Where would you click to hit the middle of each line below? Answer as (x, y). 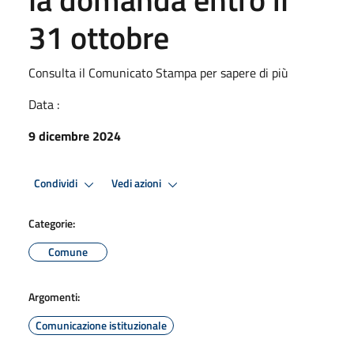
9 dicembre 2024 (75, 136)
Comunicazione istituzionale (101, 325)
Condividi (57, 184)
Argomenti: (54, 296)
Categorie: (52, 223)
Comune (68, 251)
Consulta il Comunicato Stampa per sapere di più (158, 72)
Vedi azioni (137, 184)
